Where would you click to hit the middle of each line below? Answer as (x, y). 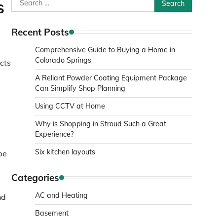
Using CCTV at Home (70, 106)
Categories (35, 178)
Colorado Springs (63, 60)
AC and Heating (61, 195)
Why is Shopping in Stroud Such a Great (101, 124)
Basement (52, 213)
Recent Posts (40, 32)
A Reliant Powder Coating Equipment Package (111, 78)
